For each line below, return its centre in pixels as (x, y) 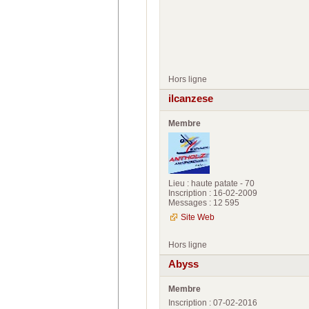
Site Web (198, 217)
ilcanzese (191, 99)
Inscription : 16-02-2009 (213, 193)
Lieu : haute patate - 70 (211, 183)
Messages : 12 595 (204, 202)
